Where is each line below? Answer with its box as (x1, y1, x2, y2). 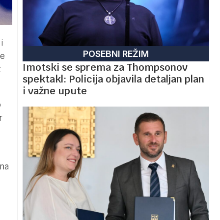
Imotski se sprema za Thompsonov (23, 60, 188, 74)
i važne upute (23, 84, 87, 97)
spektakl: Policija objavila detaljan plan (23, 72, 204, 85)
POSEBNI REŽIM (83, 48, 149, 59)
